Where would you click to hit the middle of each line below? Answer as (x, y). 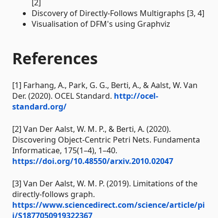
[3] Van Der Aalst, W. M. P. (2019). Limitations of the (105, 184)
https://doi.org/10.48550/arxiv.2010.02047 (93, 161)
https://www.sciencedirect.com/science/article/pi (109, 205)
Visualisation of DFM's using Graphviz (101, 24)
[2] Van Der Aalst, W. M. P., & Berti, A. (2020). (91, 129)
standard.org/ (39, 107)
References (55, 58)
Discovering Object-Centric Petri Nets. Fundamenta (106, 140)
